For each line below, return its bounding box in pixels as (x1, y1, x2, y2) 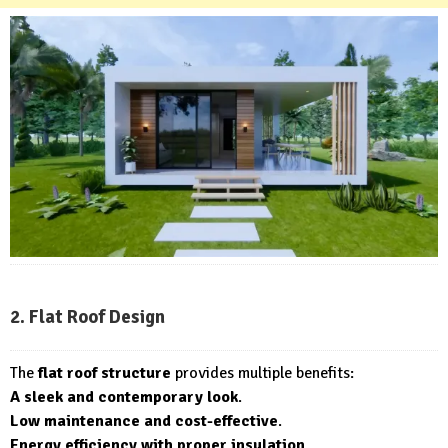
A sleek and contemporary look (10, 387, 238, 408)
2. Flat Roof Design (10, 305, 165, 329)
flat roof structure (38, 363, 171, 384)
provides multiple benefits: (171, 363, 354, 384)
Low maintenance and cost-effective (10, 411, 278, 432)
